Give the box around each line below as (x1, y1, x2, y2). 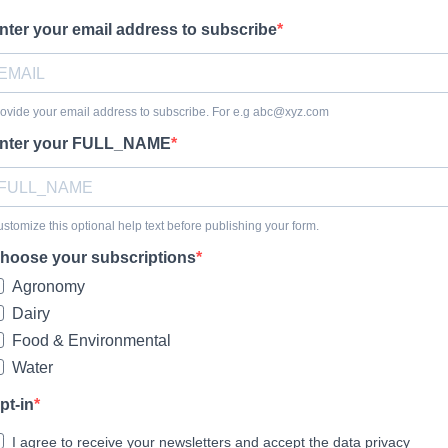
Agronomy (12, 278, 85, 295)
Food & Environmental (12, 332, 171, 349)
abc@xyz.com (253, 105, 329, 119)
